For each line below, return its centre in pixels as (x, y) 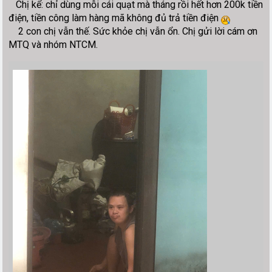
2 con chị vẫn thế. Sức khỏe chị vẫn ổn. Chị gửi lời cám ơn (133, 31)
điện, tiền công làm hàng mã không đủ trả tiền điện (115, 18)
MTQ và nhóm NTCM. (53, 44)
